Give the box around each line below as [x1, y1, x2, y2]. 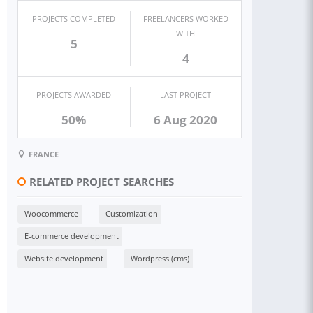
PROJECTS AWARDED [36, 89, 112, 100]
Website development [24, 252, 103, 263]
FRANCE [29, 148, 59, 159]
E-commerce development [24, 230, 119, 241]
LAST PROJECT [160, 89, 212, 100]
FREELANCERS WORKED [143, 13, 228, 24]
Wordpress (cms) [131, 252, 189, 263]
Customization [105, 208, 158, 219]
